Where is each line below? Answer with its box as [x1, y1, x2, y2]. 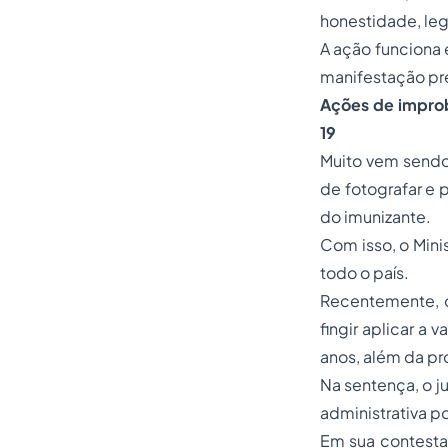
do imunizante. [320, 206, 431, 227]
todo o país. [320, 262, 409, 283]
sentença [344, 374, 416, 395]
